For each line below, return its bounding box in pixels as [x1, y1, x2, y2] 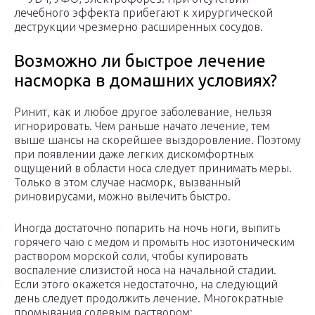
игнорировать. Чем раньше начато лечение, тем [14, 120, 270, 133]
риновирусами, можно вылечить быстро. [14, 190, 231, 203]
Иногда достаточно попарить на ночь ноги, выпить [14, 221, 280, 235]
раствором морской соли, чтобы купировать [14, 250, 247, 263]
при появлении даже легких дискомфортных [14, 148, 254, 161]
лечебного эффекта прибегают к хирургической [14, 6, 273, 20]
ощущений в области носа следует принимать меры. [14, 162, 292, 175]
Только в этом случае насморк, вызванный [14, 176, 240, 189]
